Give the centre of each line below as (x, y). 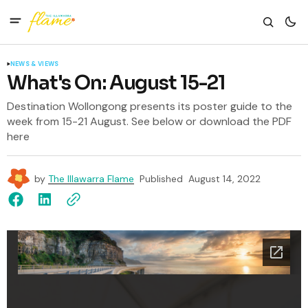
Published (161, 179)
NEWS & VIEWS (35, 64)
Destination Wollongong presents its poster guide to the (150, 106)
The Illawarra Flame (91, 179)
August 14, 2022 (224, 179)
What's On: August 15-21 (117, 83)
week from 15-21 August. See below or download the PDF (149, 121)
